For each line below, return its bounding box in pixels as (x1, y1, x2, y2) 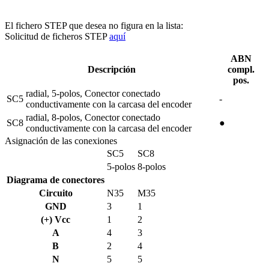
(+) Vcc (41, 214, 70, 225)
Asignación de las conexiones (5, 135, 117, 146)
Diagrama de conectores (7, 174, 104, 185)
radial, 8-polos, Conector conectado (26, 112, 160, 122)
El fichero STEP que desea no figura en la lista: (5, 20, 183, 31)
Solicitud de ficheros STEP (5, 31, 109, 41)
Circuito (38, 187, 73, 198)
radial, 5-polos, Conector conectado (26, 88, 160, 98)
